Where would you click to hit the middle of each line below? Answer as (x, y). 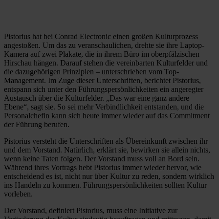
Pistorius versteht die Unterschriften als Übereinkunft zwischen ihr (106, 141)
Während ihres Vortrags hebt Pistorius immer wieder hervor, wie (103, 168)
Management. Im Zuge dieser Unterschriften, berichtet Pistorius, (102, 81)
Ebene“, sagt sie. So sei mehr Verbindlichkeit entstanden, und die (104, 107)
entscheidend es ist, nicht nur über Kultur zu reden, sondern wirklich (109, 176)
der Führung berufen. (37, 125)
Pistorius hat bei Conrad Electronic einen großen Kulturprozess (101, 37)
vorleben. (18, 194)
